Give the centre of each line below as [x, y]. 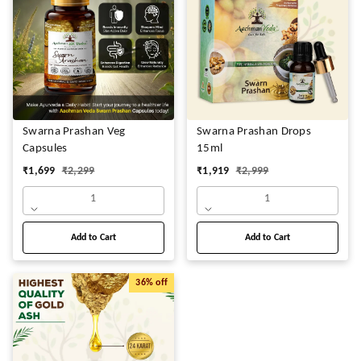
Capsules [45, 148]
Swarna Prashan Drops [254, 131]
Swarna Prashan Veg [74, 131]
